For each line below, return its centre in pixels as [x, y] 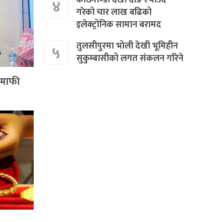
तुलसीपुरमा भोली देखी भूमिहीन [127, 46]
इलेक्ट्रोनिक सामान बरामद [119, 25]
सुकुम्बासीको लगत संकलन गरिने [130, 58]
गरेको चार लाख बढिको [114, 12]
